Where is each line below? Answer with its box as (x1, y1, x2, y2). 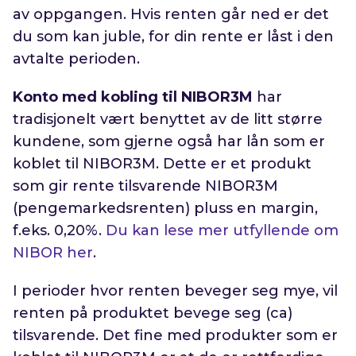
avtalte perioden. (13, 50, 141, 68)
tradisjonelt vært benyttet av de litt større (13, 110, 323, 129)
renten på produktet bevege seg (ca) (13, 304, 293, 323)
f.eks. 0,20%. (13, 222, 106, 240)
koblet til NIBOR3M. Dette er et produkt (13, 155, 312, 173)
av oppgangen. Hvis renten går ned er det (13, 6, 330, 24)
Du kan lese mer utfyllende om (106, 222, 339, 240)
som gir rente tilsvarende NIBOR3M (13, 177, 279, 195)
